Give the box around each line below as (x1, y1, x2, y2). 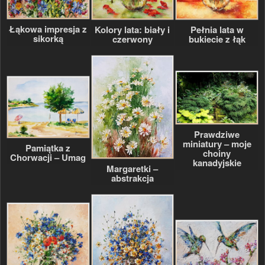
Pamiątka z (25, 141, 71, 154)
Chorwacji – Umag (10, 150, 86, 164)
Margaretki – (106, 161, 159, 175)
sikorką (33, 31, 63, 45)
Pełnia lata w (190, 23, 244, 37)
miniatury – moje (182, 137, 251, 150)
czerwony (112, 33, 153, 46)
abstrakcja (111, 171, 154, 185)
